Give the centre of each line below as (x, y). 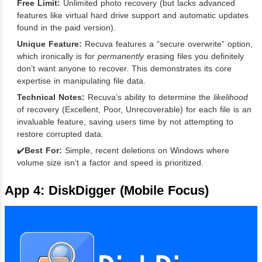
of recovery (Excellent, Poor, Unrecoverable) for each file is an (134, 109)
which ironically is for (57, 56)
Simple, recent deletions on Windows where (146, 150)
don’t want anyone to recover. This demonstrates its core (124, 68)
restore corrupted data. (60, 134)
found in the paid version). (66, 27)
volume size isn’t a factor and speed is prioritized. (110, 162)
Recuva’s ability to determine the (149, 97)
